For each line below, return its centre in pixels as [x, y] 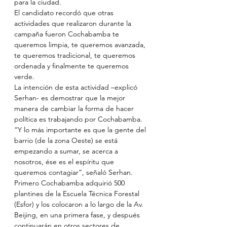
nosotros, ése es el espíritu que [65, 162]
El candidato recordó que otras [65, 13]
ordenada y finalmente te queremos [72, 66]
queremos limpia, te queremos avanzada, [81, 45]
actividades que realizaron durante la [74, 23]
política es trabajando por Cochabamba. [78, 119]
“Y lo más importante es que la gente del [81, 130]
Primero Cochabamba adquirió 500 [70, 183]
